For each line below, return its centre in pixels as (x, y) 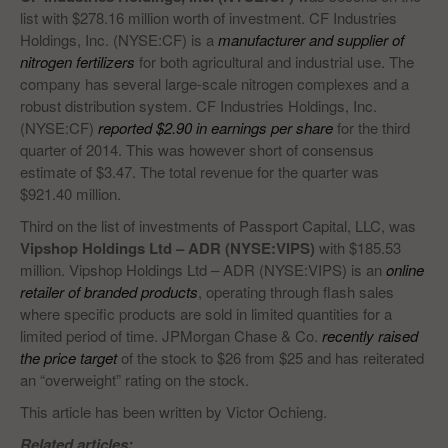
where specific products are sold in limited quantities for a (206, 314)
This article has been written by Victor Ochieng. (173, 412)
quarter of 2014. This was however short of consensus (197, 150)
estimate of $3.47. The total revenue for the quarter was (199, 172)
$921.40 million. (70, 194)
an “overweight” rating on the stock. (134, 380)
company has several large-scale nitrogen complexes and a (214, 84)
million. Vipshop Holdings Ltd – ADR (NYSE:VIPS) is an (203, 270)
